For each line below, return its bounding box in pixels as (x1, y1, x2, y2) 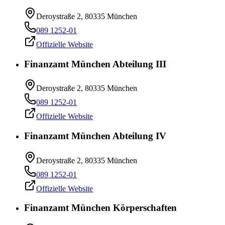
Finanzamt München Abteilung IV (24, 131, 166, 142)
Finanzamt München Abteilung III (24, 58, 166, 69)
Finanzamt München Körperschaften (24, 202, 177, 213)
